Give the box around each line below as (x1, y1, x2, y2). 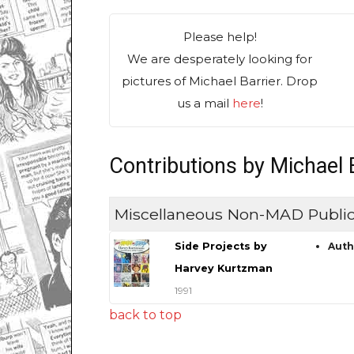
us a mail (176, 96, 232, 111)
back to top (109, 307, 182, 323)
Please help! (183, 29, 257, 45)
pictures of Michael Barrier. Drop (122, 73, 318, 89)
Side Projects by (174, 240, 267, 253)
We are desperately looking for (127, 51, 313, 67)
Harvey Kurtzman (174, 262, 273, 275)
